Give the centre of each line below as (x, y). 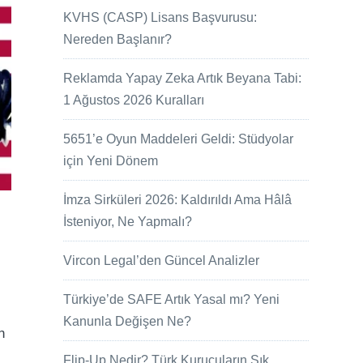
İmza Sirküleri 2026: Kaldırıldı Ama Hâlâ (178, 200)
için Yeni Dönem (111, 161)
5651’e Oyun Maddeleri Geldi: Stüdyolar (179, 139)
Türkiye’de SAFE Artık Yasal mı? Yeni (172, 300)
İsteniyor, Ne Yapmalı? (128, 222)
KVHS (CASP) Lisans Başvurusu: (160, 18)
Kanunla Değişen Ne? (128, 322)
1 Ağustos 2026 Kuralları (134, 100)
